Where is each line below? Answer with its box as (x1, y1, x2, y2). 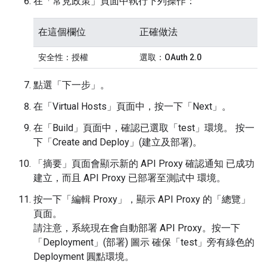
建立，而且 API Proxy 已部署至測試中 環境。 (33, 172, 226, 184)
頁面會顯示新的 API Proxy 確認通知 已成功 (72, 158, 254, 170)
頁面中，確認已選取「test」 (83, 122, 204, 134)
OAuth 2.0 (164, 52, 201, 63)
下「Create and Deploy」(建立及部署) (33, 136, 193, 148)
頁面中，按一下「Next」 (116, 101, 222, 113)
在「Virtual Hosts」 (33, 101, 116, 113)
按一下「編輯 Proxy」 (33, 194, 127, 206)
